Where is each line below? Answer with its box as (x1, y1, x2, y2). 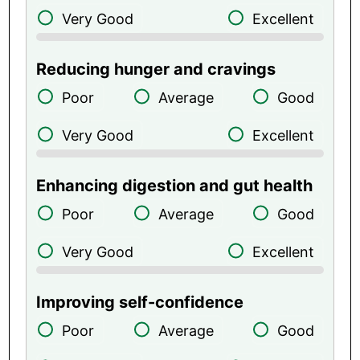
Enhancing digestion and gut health (36, 175, 313, 195)
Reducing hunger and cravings (36, 59, 276, 79)
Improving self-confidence (36, 292, 244, 312)
